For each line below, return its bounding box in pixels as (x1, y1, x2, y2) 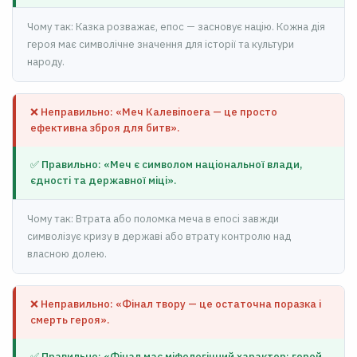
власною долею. (27, 247, 107, 261)
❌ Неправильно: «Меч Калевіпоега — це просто (30, 105, 277, 119)
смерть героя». (30, 313, 109, 327)
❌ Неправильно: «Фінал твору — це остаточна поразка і (30, 297, 321, 311)
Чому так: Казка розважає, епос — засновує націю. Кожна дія (27, 20, 325, 33)
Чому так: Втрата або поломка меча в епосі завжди (27, 212, 279, 226)
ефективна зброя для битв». (30, 121, 179, 135)
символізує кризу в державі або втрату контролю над (27, 229, 291, 243)
